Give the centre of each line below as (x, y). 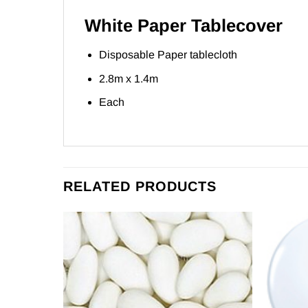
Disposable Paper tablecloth (168, 55)
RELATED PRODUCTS (140, 187)
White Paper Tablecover (184, 26)
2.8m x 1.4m (128, 78)
